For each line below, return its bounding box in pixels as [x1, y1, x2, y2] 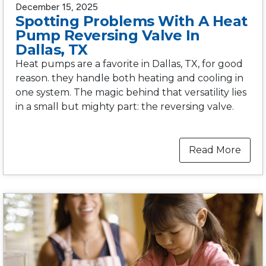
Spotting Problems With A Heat [15, 12, 248, 30]
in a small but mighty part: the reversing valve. [15, 100, 234, 112]
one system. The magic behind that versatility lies [15, 86, 246, 98]
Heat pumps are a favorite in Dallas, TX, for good [15, 58, 243, 69]
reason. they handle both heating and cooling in [15, 72, 243, 84]
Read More [189, 144, 241, 156]
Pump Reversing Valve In [15, 26, 200, 44]
